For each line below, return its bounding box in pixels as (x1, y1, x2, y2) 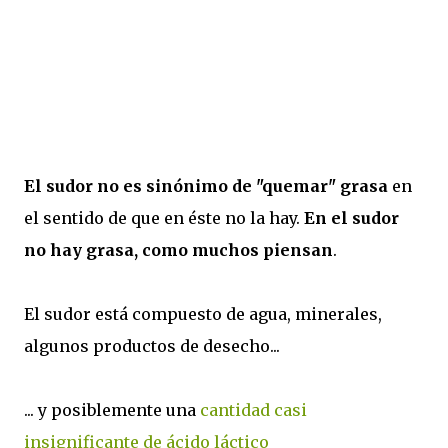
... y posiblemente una (24, 400, 200, 421)
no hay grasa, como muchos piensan (24, 240, 333, 261)
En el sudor (304, 208, 399, 229)
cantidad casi (200, 400, 307, 421)
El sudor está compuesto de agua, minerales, (24, 304, 382, 325)
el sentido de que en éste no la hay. (24, 208, 304, 229)
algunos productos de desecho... (24, 336, 280, 357)
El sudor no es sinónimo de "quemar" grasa (24, 176, 388, 197)
